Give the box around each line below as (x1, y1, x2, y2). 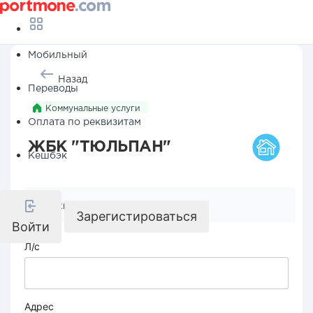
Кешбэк (28, 152, 67, 160)
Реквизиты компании (45, 199, 146, 211)
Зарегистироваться (76, 209, 197, 224)
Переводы (28, 85, 78, 93)
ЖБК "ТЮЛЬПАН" (28, 140, 171, 154)
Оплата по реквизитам (28, 118, 141, 126)
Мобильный (28, 51, 87, 59)
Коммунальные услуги (45, 105, 140, 112)
